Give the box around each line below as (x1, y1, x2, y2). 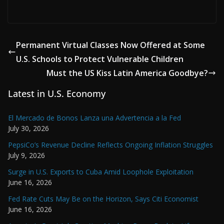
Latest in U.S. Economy (8, 87, 105, 100)
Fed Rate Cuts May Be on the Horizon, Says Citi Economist (8, 194, 198, 204)
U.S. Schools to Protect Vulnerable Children (16, 53, 183, 65)
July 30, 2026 (8, 123, 49, 133)
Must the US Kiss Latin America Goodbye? (46, 67, 208, 79)
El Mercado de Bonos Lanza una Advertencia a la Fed (8, 113, 181, 123)
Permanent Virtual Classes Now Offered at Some (16, 39, 205, 51)
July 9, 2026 (8, 150, 45, 160)
